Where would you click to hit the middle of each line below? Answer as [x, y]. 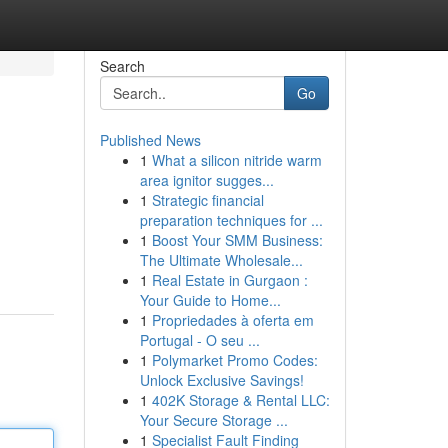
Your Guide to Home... [210, 300]
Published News [150, 140]
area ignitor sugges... [206, 180]
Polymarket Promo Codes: [234, 360]
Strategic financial [207, 200]
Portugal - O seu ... [199, 340]
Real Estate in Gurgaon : [229, 280]
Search [122, 66]
